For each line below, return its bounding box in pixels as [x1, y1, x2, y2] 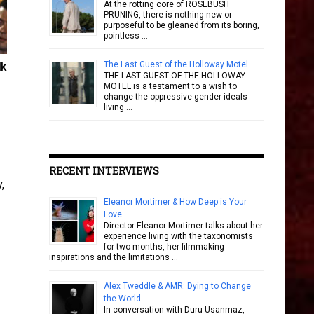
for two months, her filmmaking [104, 242, 224, 252]
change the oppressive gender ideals [104, 92, 247, 102]
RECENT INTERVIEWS [49, 164, 159, 177]
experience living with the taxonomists [104, 231, 253, 241]
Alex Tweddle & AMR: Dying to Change [104, 281, 251, 291]
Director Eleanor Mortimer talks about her [104, 221, 263, 231]
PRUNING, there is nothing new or [104, 10, 232, 20]
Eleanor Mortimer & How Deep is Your [104, 197, 247, 207]
